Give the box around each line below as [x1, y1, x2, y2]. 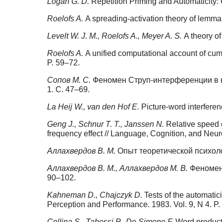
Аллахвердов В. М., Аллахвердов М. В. [47, 164, 190, 173]
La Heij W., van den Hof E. [47, 103, 141, 111]
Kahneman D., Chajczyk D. [47, 191, 144, 200]
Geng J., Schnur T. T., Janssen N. [47, 120, 166, 129]
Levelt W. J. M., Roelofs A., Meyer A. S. [47, 32, 184, 41]
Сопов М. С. [47, 76, 93, 85]
